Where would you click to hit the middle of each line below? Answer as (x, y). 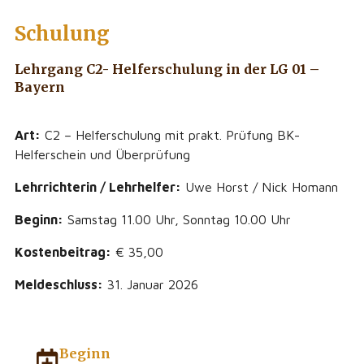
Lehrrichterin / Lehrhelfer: (98, 186)
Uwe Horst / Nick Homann (260, 186)
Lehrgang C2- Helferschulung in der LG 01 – (167, 69)
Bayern (40, 87)
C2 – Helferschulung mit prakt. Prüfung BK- (170, 134)
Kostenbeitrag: (63, 251)
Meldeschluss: (59, 284)
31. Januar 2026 (151, 284)
